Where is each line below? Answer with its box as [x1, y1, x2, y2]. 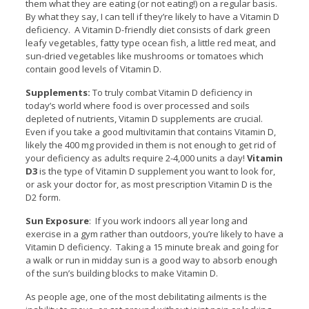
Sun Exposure [25, 214, 89, 227]
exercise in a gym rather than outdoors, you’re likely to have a [25, 227, 283, 240]
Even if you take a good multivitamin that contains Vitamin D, [25, 125, 276, 138]
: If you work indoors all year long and [88, 214, 248, 227]
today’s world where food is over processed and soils [25, 99, 250, 112]
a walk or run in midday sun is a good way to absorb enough [25, 253, 277, 266]
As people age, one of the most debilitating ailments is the [25, 290, 267, 303]
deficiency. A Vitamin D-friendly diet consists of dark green [25, 23, 270, 36]
